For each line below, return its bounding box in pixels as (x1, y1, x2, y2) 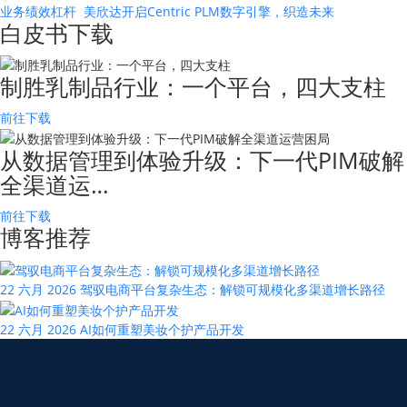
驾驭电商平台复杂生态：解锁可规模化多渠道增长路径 (80, 280, 385, 298)
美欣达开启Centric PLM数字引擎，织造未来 (84, 2, 338, 20)
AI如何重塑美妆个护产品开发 (80, 320, 244, 338)
